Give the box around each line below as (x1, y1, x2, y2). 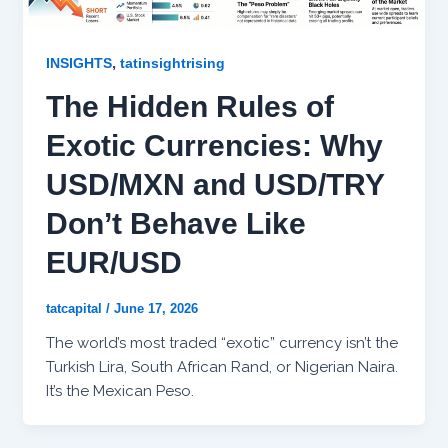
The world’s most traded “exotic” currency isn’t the (45, 333, 398, 352)
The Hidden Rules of (45, 89, 334, 123)
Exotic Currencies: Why (45, 128, 383, 162)
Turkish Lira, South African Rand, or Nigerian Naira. (45, 357, 398, 376)
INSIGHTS (45, 54, 112, 71)
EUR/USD (45, 245, 182, 279)
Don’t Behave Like (45, 206, 306, 240)
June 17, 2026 (113, 300, 198, 316)
